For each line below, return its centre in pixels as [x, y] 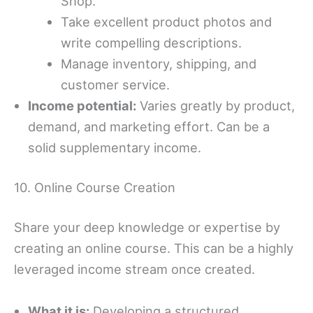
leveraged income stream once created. [134, 269]
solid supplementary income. [115, 147]
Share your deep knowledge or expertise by [147, 227]
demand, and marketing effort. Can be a [149, 126]
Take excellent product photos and [167, 21]
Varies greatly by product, [216, 105]
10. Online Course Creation [95, 188]
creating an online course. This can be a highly [154, 248]
